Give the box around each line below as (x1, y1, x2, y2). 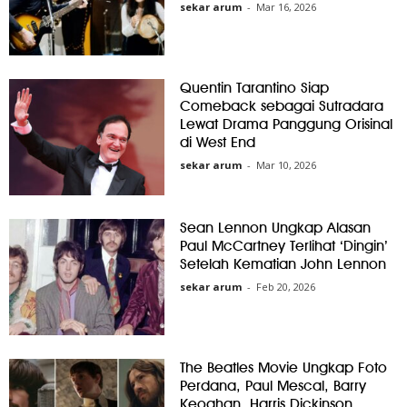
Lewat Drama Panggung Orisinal (180, 115, 393, 134)
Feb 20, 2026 (256, 280, 316, 294)
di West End (180, 134, 256, 152)
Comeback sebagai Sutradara (180, 97, 384, 115)
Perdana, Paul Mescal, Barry (180, 377, 367, 395)
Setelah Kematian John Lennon (180, 255, 387, 273)
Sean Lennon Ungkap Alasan (180, 219, 372, 237)
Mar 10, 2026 (256, 158, 317, 173)
